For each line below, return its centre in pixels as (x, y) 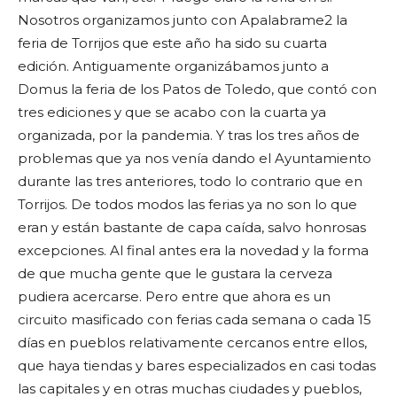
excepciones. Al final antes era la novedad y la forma (193, 250)
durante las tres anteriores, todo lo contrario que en (190, 181)
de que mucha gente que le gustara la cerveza (175, 273)
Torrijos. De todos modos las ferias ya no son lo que (187, 204)
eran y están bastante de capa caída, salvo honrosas (192, 227)
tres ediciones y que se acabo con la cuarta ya (172, 112)
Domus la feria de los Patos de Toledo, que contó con (197, 89)
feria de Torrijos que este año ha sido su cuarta (172, 43)
